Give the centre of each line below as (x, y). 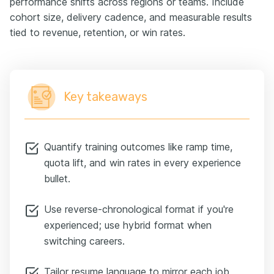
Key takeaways (106, 96)
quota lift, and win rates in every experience (143, 162)
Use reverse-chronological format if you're (139, 209)
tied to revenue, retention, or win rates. (98, 32)
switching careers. (84, 241)
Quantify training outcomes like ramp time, (138, 146)
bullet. (57, 178)
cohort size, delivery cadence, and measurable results (131, 17)
